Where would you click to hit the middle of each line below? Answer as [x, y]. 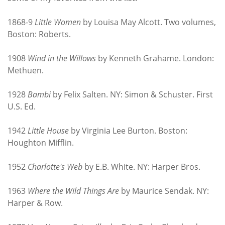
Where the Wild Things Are [73, 191]
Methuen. [26, 70]
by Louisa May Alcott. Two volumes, [148, 22]
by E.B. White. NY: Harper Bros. [141, 166]
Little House [48, 130]
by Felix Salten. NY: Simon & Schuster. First [132, 94]
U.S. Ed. [22, 106]
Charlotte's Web [55, 166]
